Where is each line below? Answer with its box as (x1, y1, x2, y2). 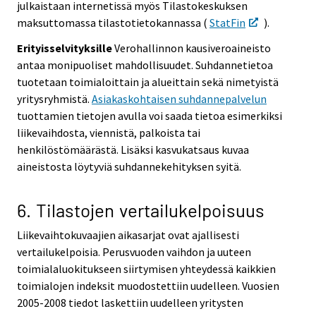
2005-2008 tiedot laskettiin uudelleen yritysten (17, 295, 243, 310)
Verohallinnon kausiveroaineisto (112, 41, 271, 56)
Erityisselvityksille (17, 41, 112, 56)
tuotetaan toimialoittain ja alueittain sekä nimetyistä (17, 75, 279, 90)
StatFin (209, 15, 245, 30)
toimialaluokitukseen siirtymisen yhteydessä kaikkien (17, 261, 276, 276)
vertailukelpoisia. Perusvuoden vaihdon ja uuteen (17, 244, 251, 259)
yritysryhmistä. (17, 92, 92, 107)
